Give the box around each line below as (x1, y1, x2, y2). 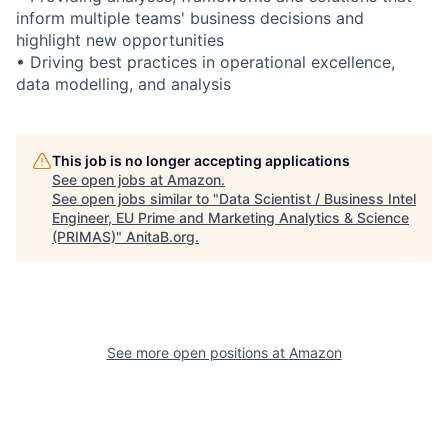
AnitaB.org (126, 227, 195, 245)
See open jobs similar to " (52, 189, 219, 207)
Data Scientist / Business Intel (219, 189, 416, 207)
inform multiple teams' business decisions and (16, 7, 364, 28)
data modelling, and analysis (16, 73, 231, 94)
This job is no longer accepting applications (52, 151, 350, 169)
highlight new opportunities (16, 29, 224, 50)
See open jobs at (52, 170, 167, 188)
